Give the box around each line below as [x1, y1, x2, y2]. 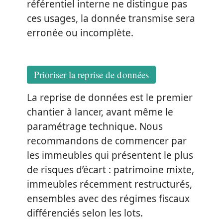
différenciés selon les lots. [27, 206, 143, 220]
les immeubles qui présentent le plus [27, 148, 193, 162]
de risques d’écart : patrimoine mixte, [27, 163, 194, 176]
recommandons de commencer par [27, 134, 187, 147]
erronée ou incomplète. [27, 26, 133, 40]
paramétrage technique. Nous [27, 119, 163, 133]
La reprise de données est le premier [27, 91, 193, 104]
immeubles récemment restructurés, [27, 177, 192, 191]
